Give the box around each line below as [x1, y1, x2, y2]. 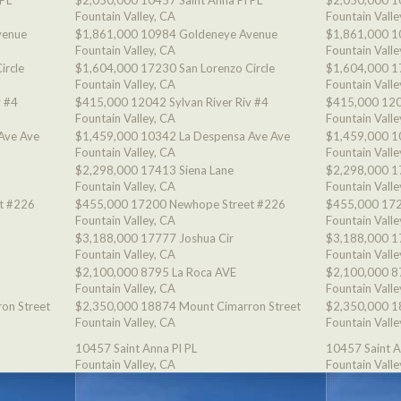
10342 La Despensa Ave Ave [141, 129, 290, 143]
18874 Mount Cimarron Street [141, 299, 301, 313]
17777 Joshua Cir [141, 231, 234, 245]
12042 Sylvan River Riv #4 [131, 95, 269, 109]
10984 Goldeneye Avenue [141, 27, 277, 41]
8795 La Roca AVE [141, 265, 236, 279]
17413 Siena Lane [141, 163, 234, 177]
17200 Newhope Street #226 [131, 197, 286, 211]
